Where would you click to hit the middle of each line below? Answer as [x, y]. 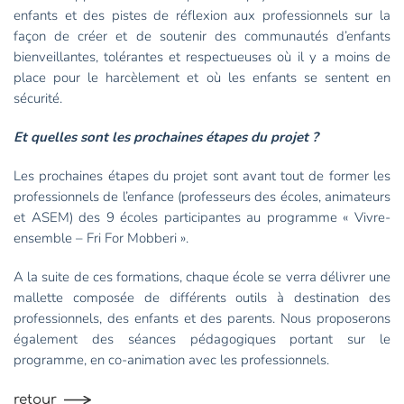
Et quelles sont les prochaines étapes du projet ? [166, 137]
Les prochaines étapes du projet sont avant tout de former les [202, 176]
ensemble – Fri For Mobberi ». [101, 238]
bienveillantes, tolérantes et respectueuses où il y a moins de [202, 57]
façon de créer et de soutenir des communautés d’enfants [202, 36]
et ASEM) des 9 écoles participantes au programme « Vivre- [202, 217]
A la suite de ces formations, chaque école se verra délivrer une [202, 277]
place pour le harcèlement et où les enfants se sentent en [202, 78]
